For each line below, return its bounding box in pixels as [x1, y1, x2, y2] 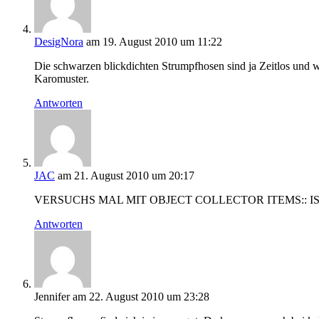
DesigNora [34, 36, 83, 48]
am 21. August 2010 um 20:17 [58, 169, 194, 182]
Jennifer [34, 291, 70, 303]
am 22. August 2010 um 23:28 [73, 291, 209, 303]
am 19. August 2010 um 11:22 [86, 36, 222, 48]
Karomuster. [34, 73, 89, 85]
